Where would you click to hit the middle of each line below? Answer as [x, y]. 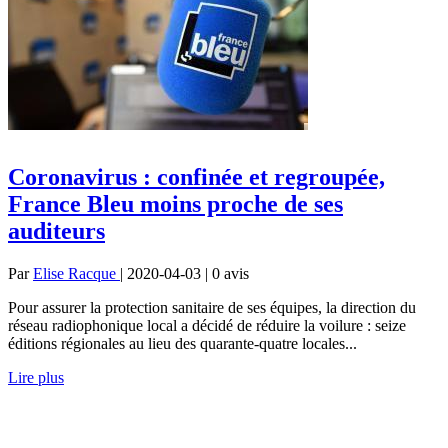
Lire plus [36, 377]
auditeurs [56, 230]
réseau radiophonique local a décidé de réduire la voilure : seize [207, 325]
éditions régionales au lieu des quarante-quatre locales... [182, 343]
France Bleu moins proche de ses [175, 203]
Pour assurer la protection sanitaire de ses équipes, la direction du [212, 307]
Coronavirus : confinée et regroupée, [196, 176]
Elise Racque [76, 273]
